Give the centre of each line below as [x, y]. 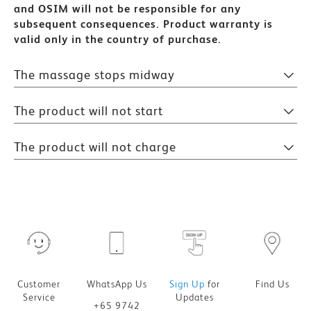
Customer [39, 284]
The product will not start [89, 111]
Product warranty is [218, 24]
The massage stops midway [94, 75]
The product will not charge [95, 147]
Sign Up [187, 284]
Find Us [272, 284]
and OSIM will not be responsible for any [127, 9]
